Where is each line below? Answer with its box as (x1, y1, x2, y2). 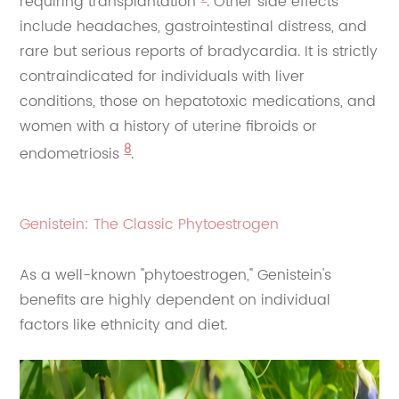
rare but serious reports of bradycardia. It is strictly (20, 39, 379, 63)
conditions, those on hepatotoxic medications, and (20, 89, 377, 113)
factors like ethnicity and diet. (20, 313, 228, 337)
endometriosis (20, 142, 125, 166)
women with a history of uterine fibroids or (20, 114, 318, 138)
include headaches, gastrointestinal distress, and (20, 14, 368, 38)
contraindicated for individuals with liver (20, 64, 305, 88)
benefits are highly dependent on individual (20, 289, 331, 312)
